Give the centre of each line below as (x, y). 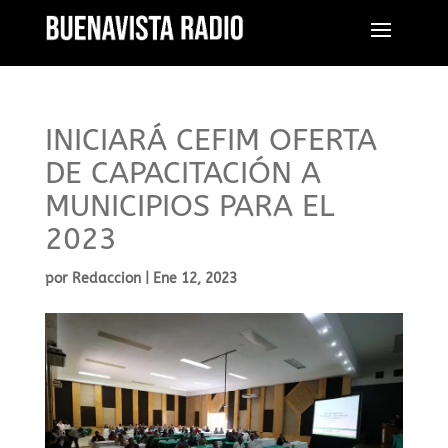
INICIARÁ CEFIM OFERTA (210, 140)
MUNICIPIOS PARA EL (189, 206)
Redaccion (106, 278)
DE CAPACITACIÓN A (182, 173)
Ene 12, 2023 (194, 278)
